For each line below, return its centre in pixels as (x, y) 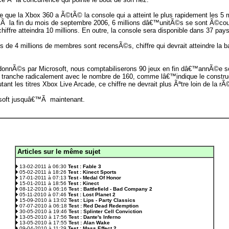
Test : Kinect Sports (92, 172)
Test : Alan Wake (89, 223)
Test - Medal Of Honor (95, 178)
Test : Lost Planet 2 (92, 194)
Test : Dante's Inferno (95, 217)
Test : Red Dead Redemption (104, 206)
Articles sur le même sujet (59, 152)
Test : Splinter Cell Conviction (105, 211)
